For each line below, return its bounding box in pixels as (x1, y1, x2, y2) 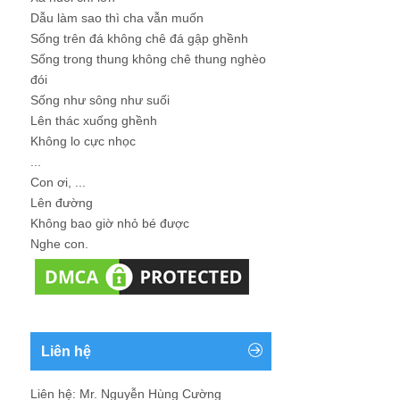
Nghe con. (30, 236, 88, 251)
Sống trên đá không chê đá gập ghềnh (30, 30, 248, 46)
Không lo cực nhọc (30, 133, 136, 148)
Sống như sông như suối (30, 92, 170, 107)
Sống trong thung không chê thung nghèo (30, 51, 266, 66)
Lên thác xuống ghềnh (30, 112, 157, 128)
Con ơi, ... (30, 174, 86, 189)
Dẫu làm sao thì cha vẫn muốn (30, 10, 204, 25)
